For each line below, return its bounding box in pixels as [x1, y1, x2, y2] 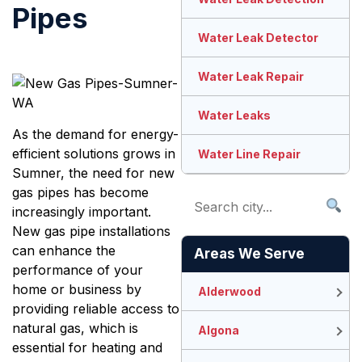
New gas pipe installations [12, 222, 170, 239]
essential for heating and [12, 339, 162, 356]
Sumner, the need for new [12, 164, 175, 181]
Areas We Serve [194, 246, 305, 263]
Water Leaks [198, 108, 271, 123]
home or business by [12, 280, 141, 297]
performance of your [12, 261, 143, 278]
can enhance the [12, 242, 116, 259]
